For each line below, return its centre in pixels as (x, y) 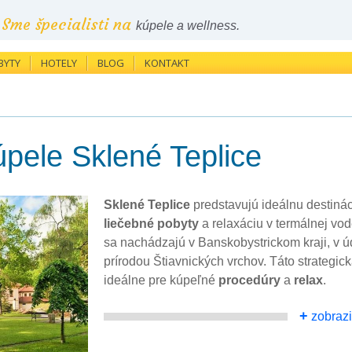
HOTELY (59, 63)
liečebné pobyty (151, 224)
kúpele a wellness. (188, 26)
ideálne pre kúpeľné (161, 280)
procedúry (249, 280)
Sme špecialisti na (69, 24)
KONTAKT (167, 63)
